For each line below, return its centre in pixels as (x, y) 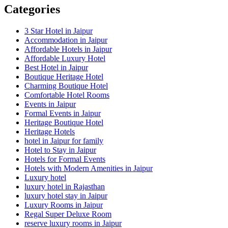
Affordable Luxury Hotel (65, 58)
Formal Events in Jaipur (63, 113)
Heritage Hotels (50, 131)
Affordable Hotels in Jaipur (68, 49)
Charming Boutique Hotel (66, 85)
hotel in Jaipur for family (64, 140)
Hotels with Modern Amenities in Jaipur (89, 168)
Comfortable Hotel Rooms (67, 95)
